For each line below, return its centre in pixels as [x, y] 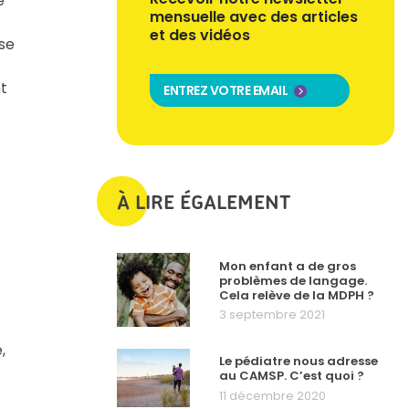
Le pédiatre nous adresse [299, 362]
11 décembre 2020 [273, 395]
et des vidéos [200, 35]
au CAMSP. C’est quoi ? [292, 376]
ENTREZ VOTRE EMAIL [226, 91]
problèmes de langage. [293, 280]
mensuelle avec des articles [254, 16]
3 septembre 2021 [272, 315]
